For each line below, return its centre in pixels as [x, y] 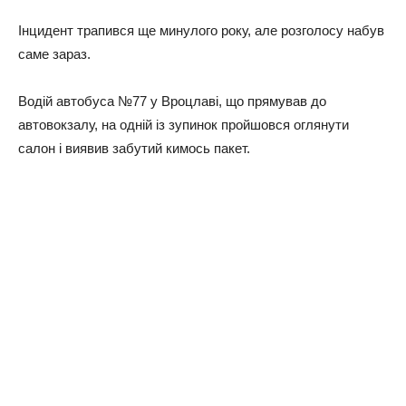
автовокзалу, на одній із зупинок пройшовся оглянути [184, 124]
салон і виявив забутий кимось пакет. [134, 148]
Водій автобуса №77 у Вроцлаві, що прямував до [172, 101]
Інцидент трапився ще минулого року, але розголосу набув [201, 30]
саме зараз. [54, 53]
